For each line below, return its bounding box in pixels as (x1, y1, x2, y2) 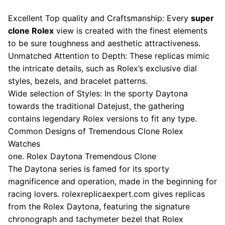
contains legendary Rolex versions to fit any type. (8, 114, 197, 124)
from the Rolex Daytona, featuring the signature (8, 201, 190, 212)
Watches (8, 139, 40, 149)
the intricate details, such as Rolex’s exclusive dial (8, 63, 197, 74)
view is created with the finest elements (54, 26, 207, 36)
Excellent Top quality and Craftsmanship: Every (8, 13, 191, 24)
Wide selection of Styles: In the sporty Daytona (8, 88, 188, 99)
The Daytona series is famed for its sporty (8, 164, 169, 174)
